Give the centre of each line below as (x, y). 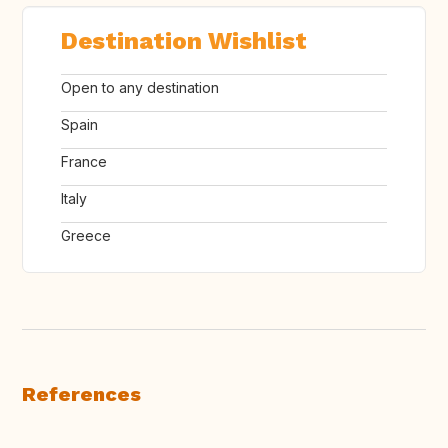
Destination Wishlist (184, 41)
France (84, 162)
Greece (86, 236)
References (81, 394)
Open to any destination (140, 88)
